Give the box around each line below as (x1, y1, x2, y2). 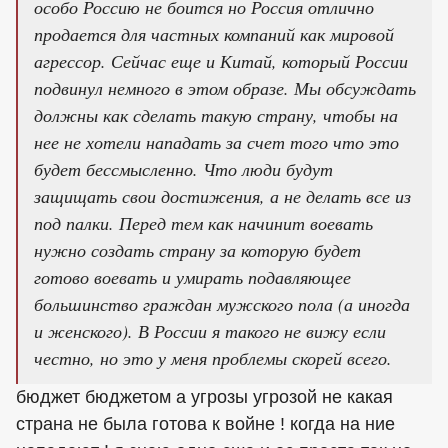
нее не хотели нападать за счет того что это (34, 130, 399, 154)
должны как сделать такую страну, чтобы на (34, 103, 398, 127)
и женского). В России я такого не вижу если (34, 319, 386, 343)
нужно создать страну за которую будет (34, 238, 361, 262)
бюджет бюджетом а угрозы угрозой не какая (16, 387, 393, 407)
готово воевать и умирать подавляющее (34, 265, 351, 289)
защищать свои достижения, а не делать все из (34, 184, 411, 208)
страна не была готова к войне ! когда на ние (16, 414, 395, 434)
